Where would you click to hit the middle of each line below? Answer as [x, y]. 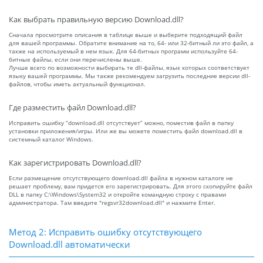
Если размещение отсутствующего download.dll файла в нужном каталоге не [121, 178]
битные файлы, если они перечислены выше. [75, 60]
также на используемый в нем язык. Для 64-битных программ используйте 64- [123, 51]
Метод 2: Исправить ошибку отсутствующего [105, 232]
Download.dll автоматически [70, 245]
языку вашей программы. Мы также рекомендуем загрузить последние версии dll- [129, 76]
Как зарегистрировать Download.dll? [75, 163]
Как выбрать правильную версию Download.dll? [96, 20]
